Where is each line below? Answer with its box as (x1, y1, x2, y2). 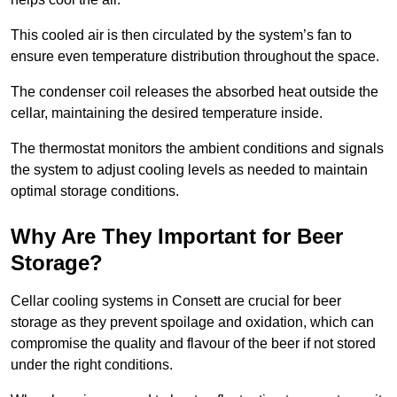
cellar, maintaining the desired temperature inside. (11, 105, 323, 121)
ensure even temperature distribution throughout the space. (11, 48, 379, 64)
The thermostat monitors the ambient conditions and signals (11, 140, 384, 156)
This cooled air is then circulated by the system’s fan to (11, 27, 352, 43)
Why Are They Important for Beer (11, 223, 343, 248)
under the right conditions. (11, 356, 173, 372)
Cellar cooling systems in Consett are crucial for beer (11, 292, 341, 308)
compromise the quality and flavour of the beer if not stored (11, 335, 376, 351)
